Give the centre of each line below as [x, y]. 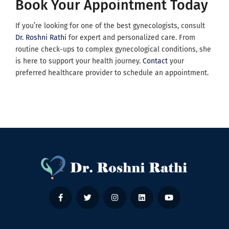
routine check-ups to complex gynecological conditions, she [113, 50]
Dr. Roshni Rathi [41, 38]
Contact [155, 61]
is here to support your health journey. [79, 61]
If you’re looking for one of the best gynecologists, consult [110, 26]
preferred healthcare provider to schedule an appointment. [112, 73]
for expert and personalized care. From [131, 38]
